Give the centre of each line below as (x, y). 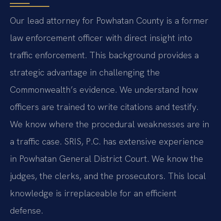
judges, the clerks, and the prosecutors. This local (108, 176)
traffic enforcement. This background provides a (104, 55)
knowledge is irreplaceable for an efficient (93, 193)
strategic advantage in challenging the (85, 72)
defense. (26, 210)
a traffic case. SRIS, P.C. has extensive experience (107, 141)
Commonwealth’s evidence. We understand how (104, 89)
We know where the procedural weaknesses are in (110, 124)
